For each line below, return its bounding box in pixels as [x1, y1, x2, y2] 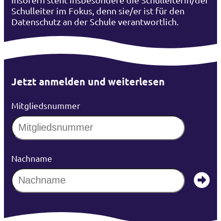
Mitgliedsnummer [11, 100, 80, 110]
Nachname [11, 152, 52, 163]
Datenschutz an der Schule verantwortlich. [11, 16, 181, 27]
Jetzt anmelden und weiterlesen [11, 74, 165, 88]
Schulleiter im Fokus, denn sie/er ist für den [11, 5, 184, 16]
